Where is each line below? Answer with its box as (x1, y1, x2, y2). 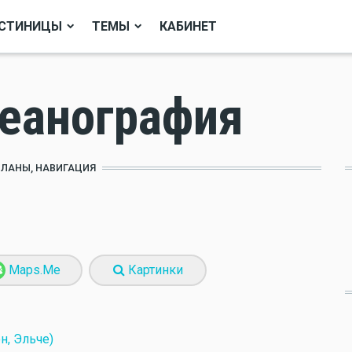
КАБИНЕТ (159, 18, 217, 34)
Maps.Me (5, 262, 60, 277)
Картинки (124, 262, 183, 277)
